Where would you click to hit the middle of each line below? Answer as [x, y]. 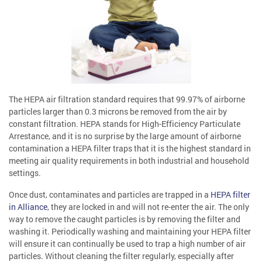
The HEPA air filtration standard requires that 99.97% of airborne [127, 99]
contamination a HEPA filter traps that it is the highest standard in [130, 149]
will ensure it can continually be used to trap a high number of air [127, 244]
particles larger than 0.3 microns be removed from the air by [118, 112]
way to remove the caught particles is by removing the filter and [125, 219]
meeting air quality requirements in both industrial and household [129, 161]
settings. [25, 173]
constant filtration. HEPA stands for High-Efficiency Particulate [125, 124]
